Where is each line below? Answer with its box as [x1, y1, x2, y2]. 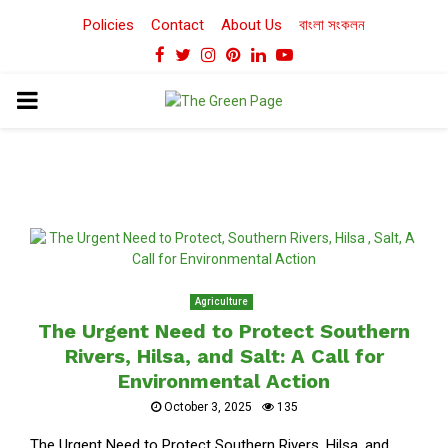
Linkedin [265, 44, 327, 64]
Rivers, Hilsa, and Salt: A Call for [64, 344, 384, 368]
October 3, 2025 [163, 400, 252, 414]
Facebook [164, 44, 237, 64]
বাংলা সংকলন [299, 16, 365, 34]
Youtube [292, 44, 353, 64]
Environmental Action [118, 369, 330, 393]
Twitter [190, 44, 244, 64]
